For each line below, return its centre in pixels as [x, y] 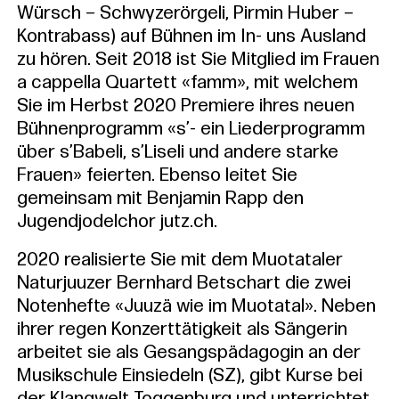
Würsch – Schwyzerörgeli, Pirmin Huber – [185, 13]
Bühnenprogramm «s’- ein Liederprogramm [191, 129]
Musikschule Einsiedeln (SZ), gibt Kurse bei [189, 376]
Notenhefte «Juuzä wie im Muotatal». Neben [196, 306]
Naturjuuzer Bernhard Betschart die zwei [183, 283]
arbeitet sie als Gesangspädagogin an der [188, 353]
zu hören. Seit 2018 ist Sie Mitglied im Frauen [198, 60]
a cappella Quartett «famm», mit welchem [187, 83]
